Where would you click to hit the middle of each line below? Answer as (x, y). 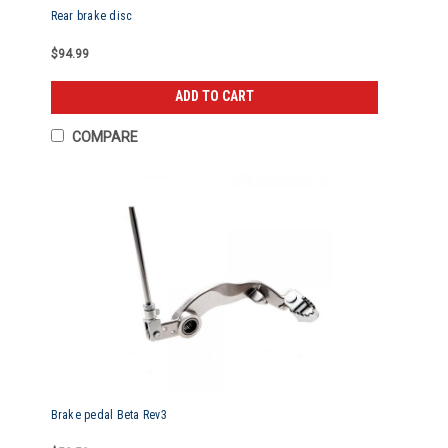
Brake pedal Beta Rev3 (108, 415)
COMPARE (104, 137)
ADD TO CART (215, 96)
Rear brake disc (91, 16)
